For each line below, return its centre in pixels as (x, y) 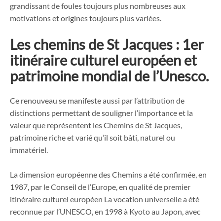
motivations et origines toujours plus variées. (86, 18)
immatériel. (29, 149)
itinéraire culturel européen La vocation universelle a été (105, 199)
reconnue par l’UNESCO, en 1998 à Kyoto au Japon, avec (105, 212)
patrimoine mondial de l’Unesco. (109, 76)
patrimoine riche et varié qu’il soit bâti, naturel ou (92, 137)
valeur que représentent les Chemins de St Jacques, (97, 125)
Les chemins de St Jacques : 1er (107, 44)
